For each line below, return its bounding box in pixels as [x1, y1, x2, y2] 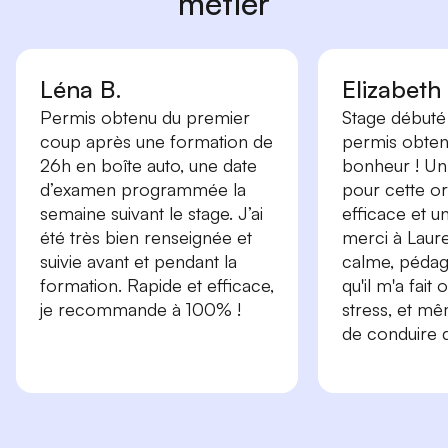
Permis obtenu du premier [40, 106, 250, 129]
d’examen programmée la [40, 178, 246, 201]
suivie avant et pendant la [40, 250, 237, 273]
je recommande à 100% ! [40, 298, 241, 321]
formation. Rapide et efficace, [40, 274, 274, 297]
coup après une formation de [40, 130, 273, 153]
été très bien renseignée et [40, 226, 252, 249]
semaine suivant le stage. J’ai [40, 202, 263, 225]
